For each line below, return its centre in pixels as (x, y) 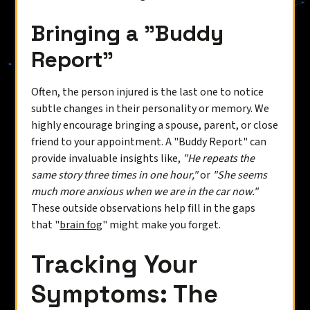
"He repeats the (219, 158)
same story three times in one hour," (115, 175)
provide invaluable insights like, (107, 158)
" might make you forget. (162, 225)
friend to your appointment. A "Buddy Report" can (149, 142)
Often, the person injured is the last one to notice (148, 92)
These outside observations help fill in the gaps (144, 208)
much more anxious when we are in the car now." (145, 192)
